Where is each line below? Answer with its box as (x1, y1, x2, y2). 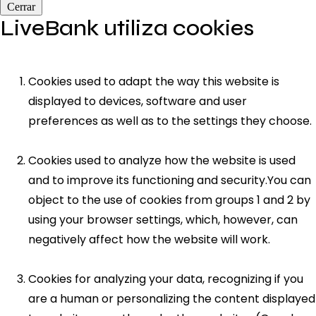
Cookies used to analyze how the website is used (28, 152, 296, 169)
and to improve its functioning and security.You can (28, 171, 311, 188)
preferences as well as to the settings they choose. (28, 112, 312, 129)
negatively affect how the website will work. (28, 231, 270, 248)
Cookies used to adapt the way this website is (28, 73, 279, 90)
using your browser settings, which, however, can (28, 211, 298, 228)
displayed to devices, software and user (28, 92, 247, 109)
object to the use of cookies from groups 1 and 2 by (28, 191, 310, 208)
